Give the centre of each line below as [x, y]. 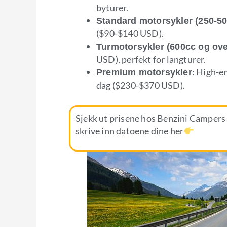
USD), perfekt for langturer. [151, 59]
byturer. [112, 7]
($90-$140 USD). [130, 33]
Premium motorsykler [144, 72]
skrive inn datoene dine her [130, 130]
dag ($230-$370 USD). [141, 85]
